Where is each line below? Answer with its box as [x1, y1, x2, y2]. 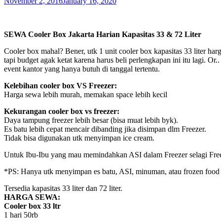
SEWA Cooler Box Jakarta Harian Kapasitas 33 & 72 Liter [4, 30, 201, 39]
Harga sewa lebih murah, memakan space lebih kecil [4, 90, 167, 99]
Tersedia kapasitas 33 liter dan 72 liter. [4, 184, 122, 193]
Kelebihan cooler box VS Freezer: [4, 81, 117, 90]
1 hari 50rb [4, 211, 38, 220]
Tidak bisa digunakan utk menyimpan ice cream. [4, 134, 154, 143]
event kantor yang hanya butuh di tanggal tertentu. [4, 65, 160, 74]
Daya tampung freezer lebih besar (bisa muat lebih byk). [4, 116, 178, 125]
